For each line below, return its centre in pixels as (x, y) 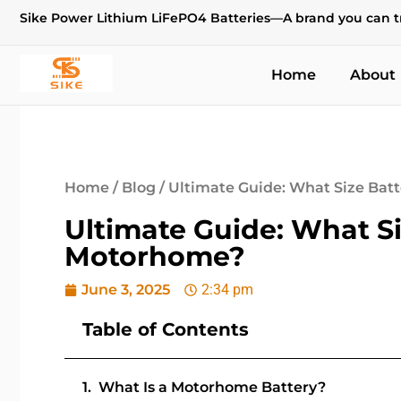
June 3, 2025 (126, 290)
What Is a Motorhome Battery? (212, 387)
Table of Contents (166, 329)
